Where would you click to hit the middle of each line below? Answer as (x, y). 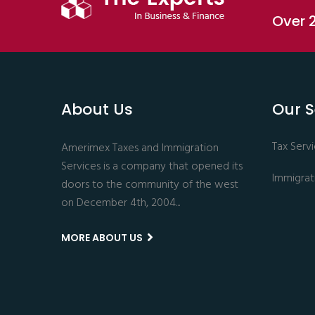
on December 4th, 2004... (121, 204)
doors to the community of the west (150, 185)
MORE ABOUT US (103, 238)
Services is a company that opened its (152, 167)
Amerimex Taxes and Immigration (140, 149)
